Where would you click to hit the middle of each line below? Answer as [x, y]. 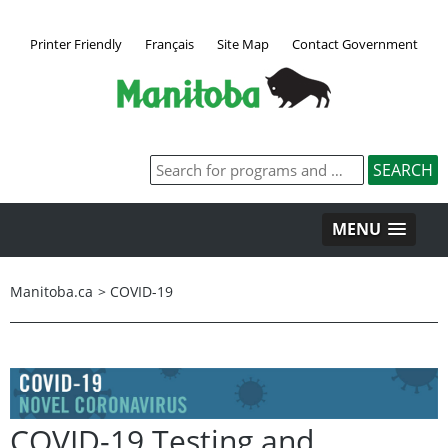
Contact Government [355, 43]
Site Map [243, 43]
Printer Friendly [76, 43]
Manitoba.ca [51, 291]
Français [169, 43]
